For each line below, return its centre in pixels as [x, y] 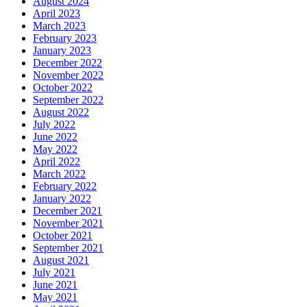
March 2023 [59, 25]
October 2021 [63, 235]
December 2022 [67, 62]
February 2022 [65, 186]
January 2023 [62, 50]
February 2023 [65, 38]
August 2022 [61, 112]
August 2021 [61, 260]
